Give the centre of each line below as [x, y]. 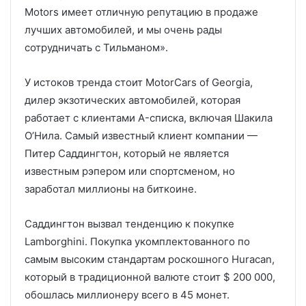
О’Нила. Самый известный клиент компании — [141, 135]
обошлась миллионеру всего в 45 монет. [127, 294]
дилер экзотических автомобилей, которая [133, 100]
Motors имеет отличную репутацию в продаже [141, 12]
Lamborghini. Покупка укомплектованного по [137, 241]
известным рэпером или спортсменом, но [130, 171]
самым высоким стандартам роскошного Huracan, [150, 259]
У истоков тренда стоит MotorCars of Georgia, [139, 82]
